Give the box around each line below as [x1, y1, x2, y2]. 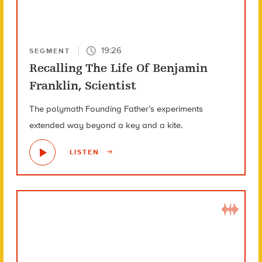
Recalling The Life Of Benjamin [29, 61, 208, 75]
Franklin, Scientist [29, 78, 136, 92]
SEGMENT [29, 46, 70, 55]
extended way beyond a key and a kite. [29, 119, 182, 130]
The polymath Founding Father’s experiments [29, 103, 203, 114]
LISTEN [69, 147, 102, 156]
